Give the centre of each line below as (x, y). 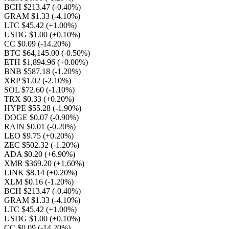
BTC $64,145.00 (33, 53)
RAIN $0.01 (26, 127)
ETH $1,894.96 (31, 62)
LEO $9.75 (24, 136)
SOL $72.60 (25, 90)
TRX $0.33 (24, 99)
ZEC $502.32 (27, 145)
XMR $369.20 (29, 163)
